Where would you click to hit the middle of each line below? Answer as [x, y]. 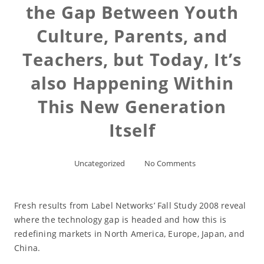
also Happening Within [132, 83]
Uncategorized [99, 163]
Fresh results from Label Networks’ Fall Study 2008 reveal [130, 205]
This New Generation [132, 106]
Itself [132, 130]
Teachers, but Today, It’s [132, 59]
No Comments [170, 163]
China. [27, 248]
